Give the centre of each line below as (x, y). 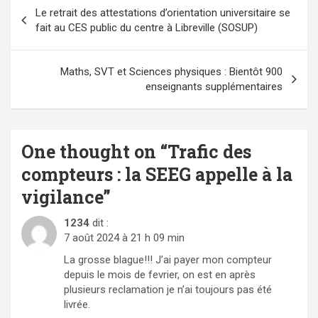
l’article (43, 47)
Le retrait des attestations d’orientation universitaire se (163, 12)
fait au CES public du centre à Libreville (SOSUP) (147, 27)
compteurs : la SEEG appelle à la (157, 174)
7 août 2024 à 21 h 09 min (124, 237)
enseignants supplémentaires (214, 86)
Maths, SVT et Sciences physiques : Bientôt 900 (171, 71)
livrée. (77, 304)
